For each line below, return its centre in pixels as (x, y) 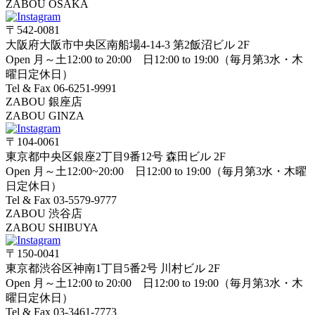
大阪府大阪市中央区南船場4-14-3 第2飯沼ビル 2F (128, 44)
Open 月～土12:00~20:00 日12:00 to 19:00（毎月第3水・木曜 (156, 171)
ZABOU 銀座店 (44, 101)
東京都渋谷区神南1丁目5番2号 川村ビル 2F (113, 268)
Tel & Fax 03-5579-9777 (61, 200)
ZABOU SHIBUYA (52, 227)
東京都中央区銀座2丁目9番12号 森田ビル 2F (116, 156)
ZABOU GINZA (45, 115)
